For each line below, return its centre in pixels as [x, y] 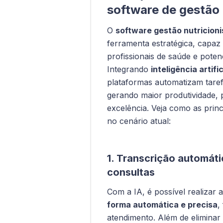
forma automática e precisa [162, 204]
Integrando [129, 69]
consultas [131, 172]
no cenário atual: [139, 121]
